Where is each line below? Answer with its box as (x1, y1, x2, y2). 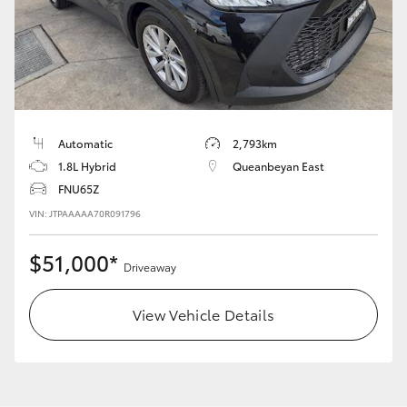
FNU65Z (58, 181, 99, 197)
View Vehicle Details (132, 303, 275, 325)
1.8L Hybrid (58, 158, 116, 174)
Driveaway (124, 259, 176, 275)
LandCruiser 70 (3, 90, 94, 109)
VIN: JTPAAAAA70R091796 (29, 206, 141, 221)
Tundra (308, 90, 352, 109)
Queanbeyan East (233, 158, 324, 174)
